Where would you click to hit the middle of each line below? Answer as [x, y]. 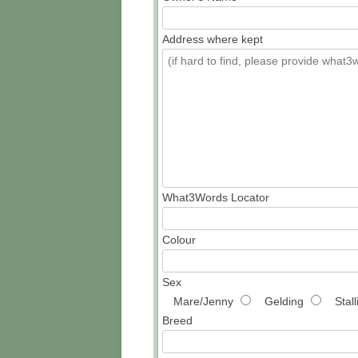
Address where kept [213, 39]
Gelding [284, 301]
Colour [179, 239]
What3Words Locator [216, 197]
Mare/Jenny [203, 301]
